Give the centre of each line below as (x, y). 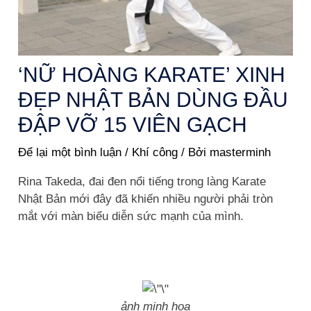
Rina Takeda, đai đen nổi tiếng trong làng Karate (142, 181)
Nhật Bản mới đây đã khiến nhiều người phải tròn (146, 199)
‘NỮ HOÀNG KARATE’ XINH (152, 74)
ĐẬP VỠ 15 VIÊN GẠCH (133, 124)
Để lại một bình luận (70, 152)
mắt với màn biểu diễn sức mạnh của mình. (131, 216)
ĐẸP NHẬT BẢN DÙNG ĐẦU (153, 99)
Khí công (155, 152)
